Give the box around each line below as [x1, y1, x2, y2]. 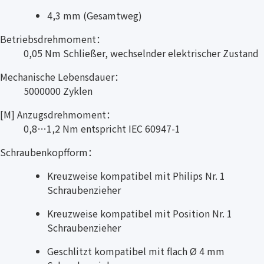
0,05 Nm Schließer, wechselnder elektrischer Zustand [24, 45, 259, 60]
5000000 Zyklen [24, 83, 93, 98]
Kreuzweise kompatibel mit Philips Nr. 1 [47, 168, 225, 183]
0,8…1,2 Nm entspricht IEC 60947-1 [24, 121, 180, 136]
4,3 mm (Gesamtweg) [47, 8, 142, 22]
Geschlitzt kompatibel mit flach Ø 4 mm [47, 243, 225, 258]
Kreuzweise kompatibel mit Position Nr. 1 [47, 206, 232, 220]
